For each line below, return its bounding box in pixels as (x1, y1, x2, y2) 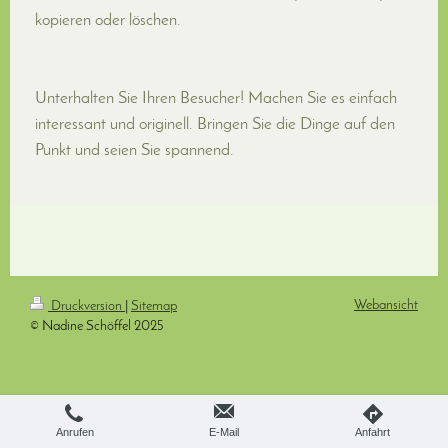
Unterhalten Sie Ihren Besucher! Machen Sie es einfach (35, 90, 397, 108)
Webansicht (354, 297, 418, 313)
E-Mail (208, 426, 239, 438)
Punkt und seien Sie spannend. (35, 142, 234, 160)
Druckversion (48, 298, 125, 314)
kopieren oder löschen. (35, 12, 181, 30)
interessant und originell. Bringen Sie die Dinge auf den (35, 116, 395, 134)
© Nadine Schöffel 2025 (30, 318, 164, 334)
